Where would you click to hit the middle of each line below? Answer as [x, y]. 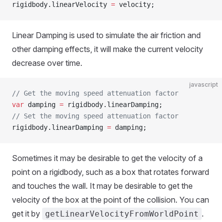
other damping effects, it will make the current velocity [108, 49]
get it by [27, 214]
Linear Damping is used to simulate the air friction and [106, 35]
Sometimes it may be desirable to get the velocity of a [107, 158]
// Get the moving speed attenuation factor [95, 93]
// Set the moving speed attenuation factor [95, 116]
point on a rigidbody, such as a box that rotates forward [111, 172]
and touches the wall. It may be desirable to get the [102, 186]
